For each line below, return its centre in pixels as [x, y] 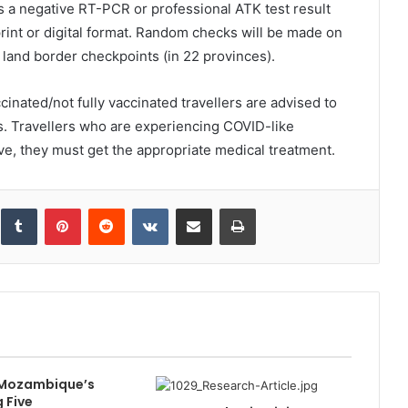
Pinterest [106, 208]
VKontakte [196, 208]
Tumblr [55, 208]
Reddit [142, 208]
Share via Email [225, 208]
